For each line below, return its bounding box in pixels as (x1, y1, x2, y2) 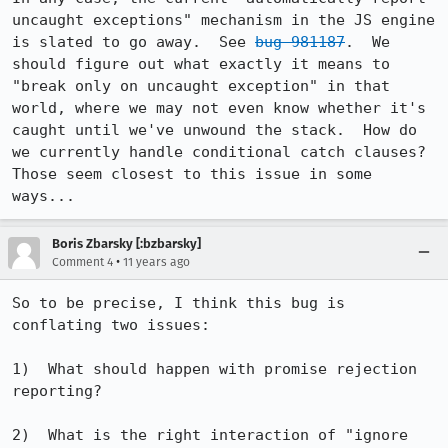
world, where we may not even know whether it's (12, 99, 426, 117)
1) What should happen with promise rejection (12, 360, 417, 378)
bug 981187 (255, 33, 345, 51)
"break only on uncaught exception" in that (12, 77, 390, 95)
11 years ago (123, 255, 190, 269)
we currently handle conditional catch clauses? (12, 143, 426, 161)
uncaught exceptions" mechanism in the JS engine (12, 11, 435, 29)
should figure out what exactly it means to (12, 55, 390, 73)
